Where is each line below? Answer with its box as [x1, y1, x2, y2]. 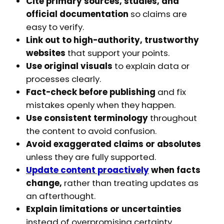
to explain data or [114, 60, 189, 72]
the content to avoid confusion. [25, 125, 156, 137]
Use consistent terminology [25, 112, 148, 124]
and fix [155, 86, 186, 98]
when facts [148, 164, 200, 176]
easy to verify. [25, 21, 84, 33]
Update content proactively [25, 164, 149, 176]
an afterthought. [25, 190, 95, 202]
